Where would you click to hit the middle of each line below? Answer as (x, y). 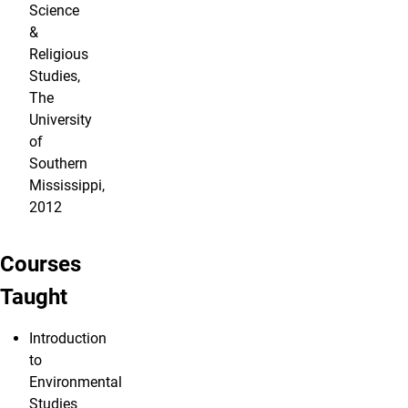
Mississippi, (67, 186)
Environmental (76, 382)
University (61, 120)
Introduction (68, 339)
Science (54, 11)
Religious (59, 55)
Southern (58, 164)
